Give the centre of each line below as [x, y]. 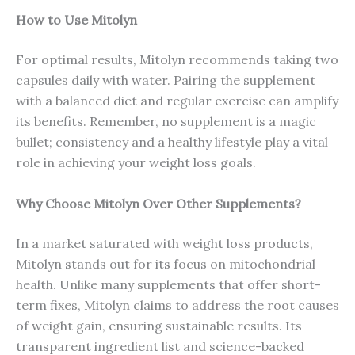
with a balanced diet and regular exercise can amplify [177, 100]
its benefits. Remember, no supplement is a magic [166, 121]
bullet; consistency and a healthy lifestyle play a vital [172, 141]
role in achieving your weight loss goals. [136, 162]
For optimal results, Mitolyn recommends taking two [177, 59]
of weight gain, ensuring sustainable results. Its [159, 325]
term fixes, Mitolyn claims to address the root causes [177, 305]
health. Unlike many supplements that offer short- [168, 284]
